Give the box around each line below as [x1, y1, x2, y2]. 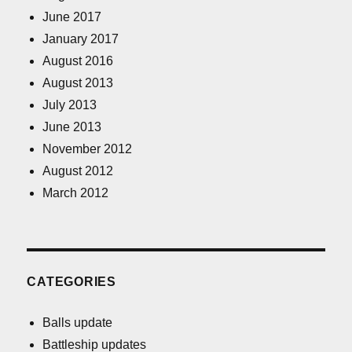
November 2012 [42, 142, 133, 156]
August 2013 [42, 76, 114, 90]
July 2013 [42, 98, 97, 112]
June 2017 [42, 10, 102, 24]
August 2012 [42, 164, 114, 178]
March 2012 [42, 186, 109, 200]
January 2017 [42, 32, 119, 46]
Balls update [42, 316, 113, 330]
